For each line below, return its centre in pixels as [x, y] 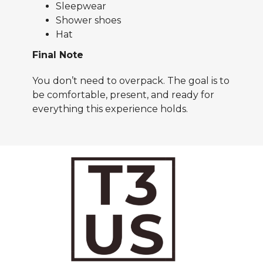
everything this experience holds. [110, 109]
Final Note [58, 55]
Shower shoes [88, 20]
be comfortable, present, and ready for [123, 95]
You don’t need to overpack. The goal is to [131, 81]
